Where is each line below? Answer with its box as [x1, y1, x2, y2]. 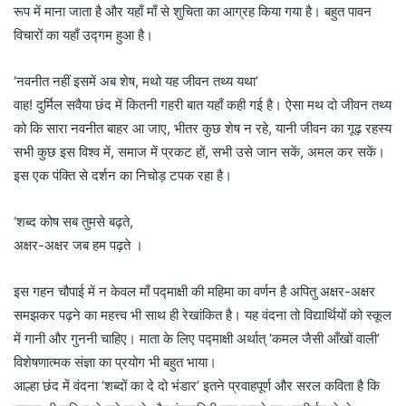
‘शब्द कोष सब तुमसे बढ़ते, [14, 213, 133, 231]
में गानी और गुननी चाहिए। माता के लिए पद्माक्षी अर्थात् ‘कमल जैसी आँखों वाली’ [14, 330, 380, 348]
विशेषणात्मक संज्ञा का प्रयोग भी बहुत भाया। [14, 353, 217, 372]
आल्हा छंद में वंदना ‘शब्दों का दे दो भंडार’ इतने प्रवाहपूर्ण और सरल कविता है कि [14, 377, 380, 395]
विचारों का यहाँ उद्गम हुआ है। [14, 26, 153, 44]
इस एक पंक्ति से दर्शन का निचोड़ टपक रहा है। [14, 167, 232, 185]
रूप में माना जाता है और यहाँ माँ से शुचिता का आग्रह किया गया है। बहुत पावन [14, 3, 372, 21]
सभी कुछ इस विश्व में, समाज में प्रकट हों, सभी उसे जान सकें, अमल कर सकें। [14, 143, 385, 161]
